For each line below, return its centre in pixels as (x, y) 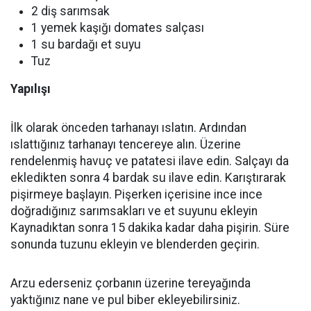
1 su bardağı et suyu (86, 44)
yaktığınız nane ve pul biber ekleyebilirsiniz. (125, 300)
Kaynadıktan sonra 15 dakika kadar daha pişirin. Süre (150, 228)
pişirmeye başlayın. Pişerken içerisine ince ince (136, 194)
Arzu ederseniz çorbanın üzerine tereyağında (131, 283)
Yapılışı (31, 89)
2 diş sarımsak (70, 11)
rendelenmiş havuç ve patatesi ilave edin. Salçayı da (150, 161)
